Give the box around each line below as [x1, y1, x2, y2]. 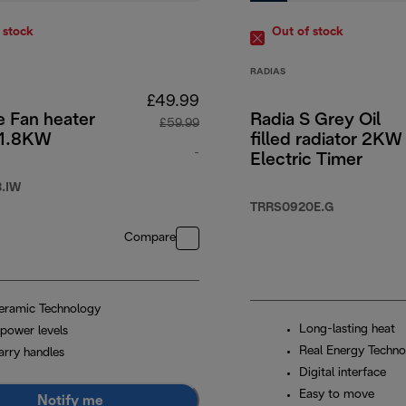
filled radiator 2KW [250, 132, 402, 150]
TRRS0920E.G [250, 202, 333, 215]
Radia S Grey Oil [250, 112, 381, 130]
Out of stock [272, 26, 343, 39]
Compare [124, 232, 176, 245]
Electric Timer [250, 152, 362, 169]
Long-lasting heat [299, 324, 395, 336]
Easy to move [299, 389, 374, 401]
